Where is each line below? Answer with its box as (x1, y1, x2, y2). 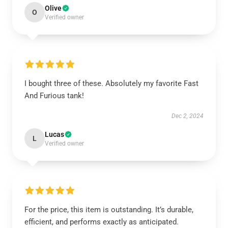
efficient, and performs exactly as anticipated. (24, 217, 179, 226)
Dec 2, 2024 (172, 112, 204, 120)
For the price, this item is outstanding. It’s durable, (24, 205, 193, 214)
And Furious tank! (24, 91, 84, 100)
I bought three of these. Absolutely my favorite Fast (24, 79, 198, 88)
